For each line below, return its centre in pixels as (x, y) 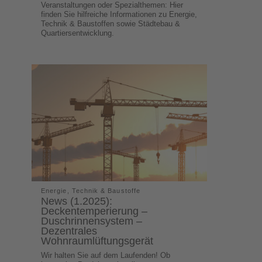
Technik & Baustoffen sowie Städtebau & (111, 23)
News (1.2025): (77, 201)
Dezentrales (69, 231)
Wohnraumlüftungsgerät (97, 241)
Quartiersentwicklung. (78, 33)
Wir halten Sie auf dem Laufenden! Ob (106, 255)
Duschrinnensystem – (92, 221)
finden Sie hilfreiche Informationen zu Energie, (119, 14)
